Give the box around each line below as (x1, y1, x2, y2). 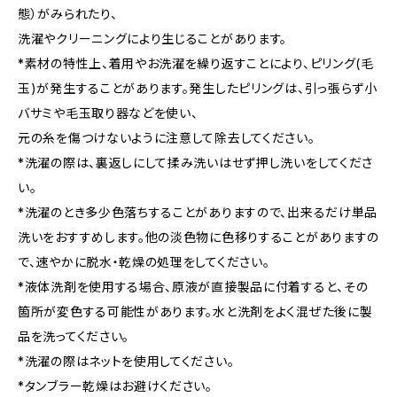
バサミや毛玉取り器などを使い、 (18, 105, 198, 121)
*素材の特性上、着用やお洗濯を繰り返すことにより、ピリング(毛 (18, 56, 374, 72)
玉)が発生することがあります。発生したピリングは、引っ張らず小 (18, 81, 378, 97)
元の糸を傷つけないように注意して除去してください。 (18, 130, 315, 146)
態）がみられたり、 (18, 6, 118, 22)
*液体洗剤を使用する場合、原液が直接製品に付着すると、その (18, 279, 369, 295)
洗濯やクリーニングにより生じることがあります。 (18, 31, 288, 47)
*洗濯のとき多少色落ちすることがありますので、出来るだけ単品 (18, 205, 378, 221)
